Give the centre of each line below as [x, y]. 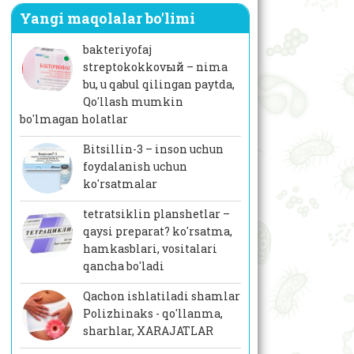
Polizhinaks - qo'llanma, [153, 314]
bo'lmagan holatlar [73, 119]
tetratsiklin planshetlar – [156, 214]
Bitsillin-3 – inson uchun [153, 149]
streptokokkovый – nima [155, 67]
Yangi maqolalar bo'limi [107, 19]
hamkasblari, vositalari [150, 249]
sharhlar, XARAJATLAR [148, 331]
